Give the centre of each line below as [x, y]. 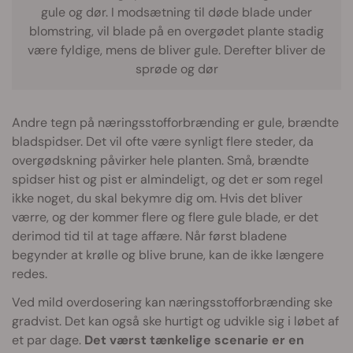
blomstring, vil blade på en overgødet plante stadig [176, 31]
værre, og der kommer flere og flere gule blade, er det [165, 217]
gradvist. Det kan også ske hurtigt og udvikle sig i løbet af [175, 321]
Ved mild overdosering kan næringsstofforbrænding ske [172, 302]
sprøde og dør [176, 69]
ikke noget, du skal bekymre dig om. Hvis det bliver [157, 198]
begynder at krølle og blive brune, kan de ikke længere [168, 255]
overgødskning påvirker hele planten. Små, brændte [160, 160]
